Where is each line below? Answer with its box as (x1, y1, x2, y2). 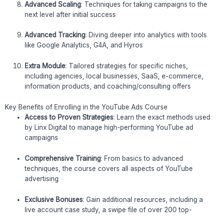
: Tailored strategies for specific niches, (65, 62, 188, 70)
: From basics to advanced (101, 155, 184, 163)
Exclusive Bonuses (25, 195, 83, 203)
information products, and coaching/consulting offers (25, 82, 191, 91)
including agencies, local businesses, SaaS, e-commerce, (25, 72, 204, 80)
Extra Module (25, 62, 66, 70)
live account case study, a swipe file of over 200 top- (25, 205, 192, 214)
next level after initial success (25, 10, 116, 18)
